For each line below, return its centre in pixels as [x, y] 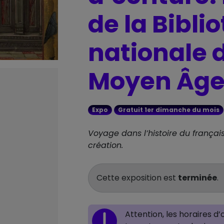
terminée [198, 178]
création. [106, 145]
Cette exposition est [137, 178]
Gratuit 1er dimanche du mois [168, 110]
